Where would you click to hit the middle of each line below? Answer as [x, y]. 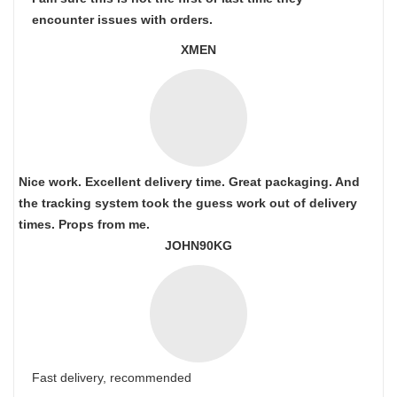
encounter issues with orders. [122, 20]
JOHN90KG [198, 246]
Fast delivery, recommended [112, 378]
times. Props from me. [84, 225]
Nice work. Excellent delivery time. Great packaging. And [189, 182]
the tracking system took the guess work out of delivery [188, 203]
